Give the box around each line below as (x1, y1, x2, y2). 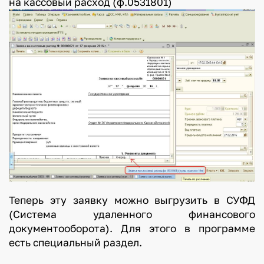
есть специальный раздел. (8, 236, 256, 249)
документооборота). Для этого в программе (8, 222, 256, 235)
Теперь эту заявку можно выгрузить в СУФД (8, 194, 256, 207)
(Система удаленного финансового (8, 208, 256, 221)
